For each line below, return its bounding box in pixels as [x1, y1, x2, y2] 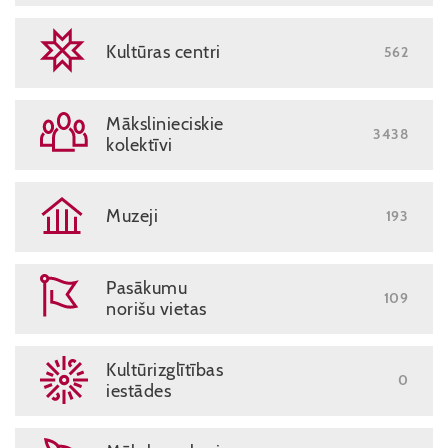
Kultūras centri [106, 41, 221, 63]
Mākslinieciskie [106, 113, 224, 135]
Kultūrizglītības [106, 359, 223, 381]
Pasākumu [106, 277, 187, 299]
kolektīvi [106, 134, 173, 156]
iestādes [106, 380, 171, 402]
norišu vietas [106, 298, 207, 320]
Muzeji [106, 205, 158, 227]
